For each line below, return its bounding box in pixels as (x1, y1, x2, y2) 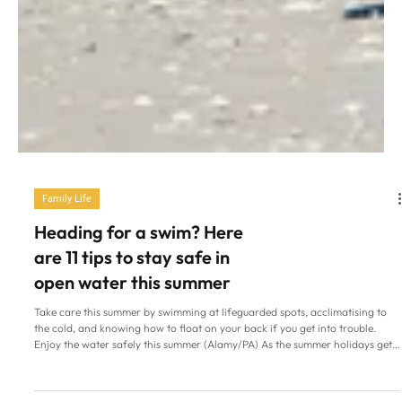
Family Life (42, 311, 92, 324)
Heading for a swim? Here (34, 339, 243, 363)
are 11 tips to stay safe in (34, 364, 230, 388)
